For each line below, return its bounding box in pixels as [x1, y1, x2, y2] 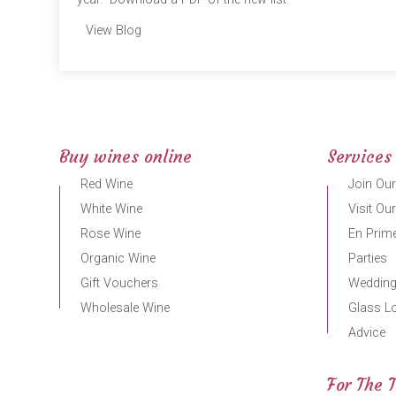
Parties [347, 251, 387, 267]
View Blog [86, 23, 142, 39]
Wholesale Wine [80, 301, 171, 316]
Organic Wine [80, 251, 156, 267]
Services [326, 146, 392, 168]
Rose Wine [80, 226, 141, 242]
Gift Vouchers [80, 276, 159, 292]
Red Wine [80, 177, 133, 193]
